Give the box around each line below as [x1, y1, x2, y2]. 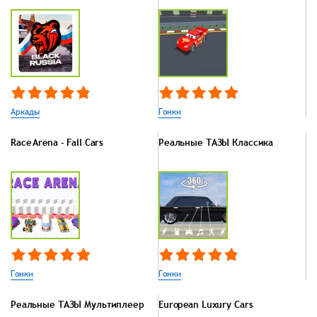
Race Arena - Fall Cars [11, 136, 104, 149]
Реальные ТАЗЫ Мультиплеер [11, 298, 144, 311]
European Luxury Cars [158, 298, 253, 311]
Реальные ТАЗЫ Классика [158, 136, 274, 149]
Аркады [11, 105, 40, 119]
